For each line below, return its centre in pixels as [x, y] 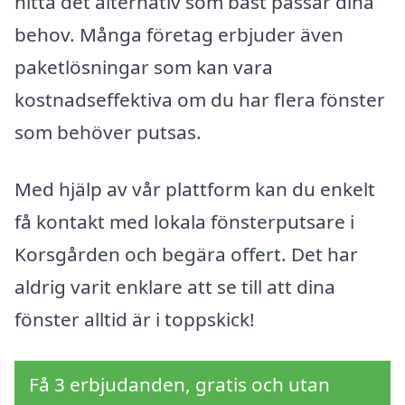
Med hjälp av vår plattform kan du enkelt [195, 189]
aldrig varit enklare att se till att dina [175, 287]
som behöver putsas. [108, 132]
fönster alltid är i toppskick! [135, 320]
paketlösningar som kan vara [144, 66]
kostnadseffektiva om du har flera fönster [200, 99]
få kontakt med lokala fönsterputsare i [184, 222]
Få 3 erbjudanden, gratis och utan [179, 384]
